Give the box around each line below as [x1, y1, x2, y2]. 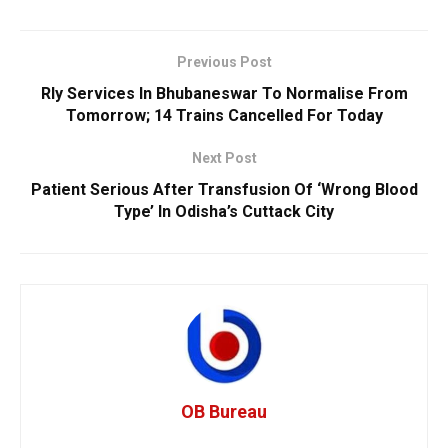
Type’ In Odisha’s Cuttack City [114, 202, 334, 222]
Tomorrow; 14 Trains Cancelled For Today [65, 106, 383, 126]
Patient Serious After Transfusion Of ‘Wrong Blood [30, 180, 418, 200]
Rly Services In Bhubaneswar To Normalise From [40, 84, 408, 104]
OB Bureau [181, 401, 267, 423]
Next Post [191, 150, 257, 167]
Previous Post [176, 54, 272, 71]
